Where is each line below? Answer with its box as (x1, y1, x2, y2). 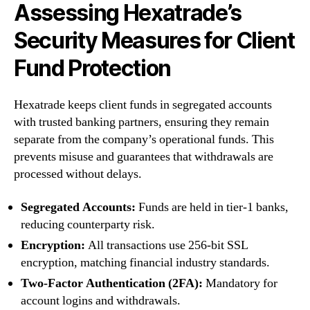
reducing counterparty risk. (21, 216, 155, 232)
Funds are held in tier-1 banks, (136, 199, 289, 215)
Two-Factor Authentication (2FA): (21, 275, 203, 291)
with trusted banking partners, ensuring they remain (14, 114, 269, 131)
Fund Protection (14, 55, 172, 82)
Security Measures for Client (14, 27, 295, 55)
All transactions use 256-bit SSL (85, 237, 248, 253)
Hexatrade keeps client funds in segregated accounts (14, 97, 272, 113)
